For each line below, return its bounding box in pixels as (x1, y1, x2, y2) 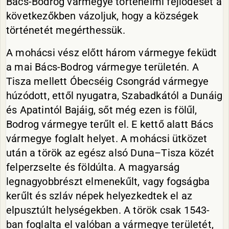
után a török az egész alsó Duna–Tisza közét (6, 147, 215, 159)
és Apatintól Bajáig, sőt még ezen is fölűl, (6, 104, 197, 116)
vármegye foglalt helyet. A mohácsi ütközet (6, 132, 208, 145)
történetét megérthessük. (6, 24, 125, 36)
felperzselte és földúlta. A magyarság (6, 161, 180, 173)
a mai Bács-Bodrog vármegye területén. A (6, 61, 199, 73)
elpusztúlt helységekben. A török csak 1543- (6, 204, 210, 216)
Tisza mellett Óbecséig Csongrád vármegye (6, 75, 209, 87)
